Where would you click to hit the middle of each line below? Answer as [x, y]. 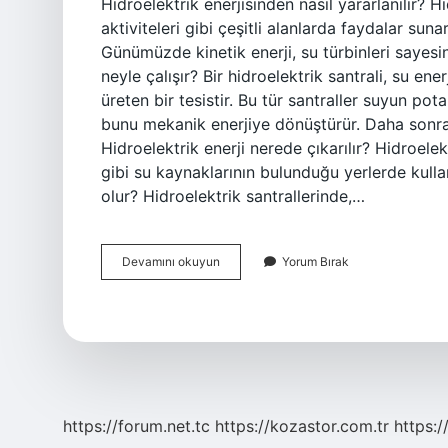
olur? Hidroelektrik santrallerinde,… [233, 196]
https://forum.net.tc [136, 426]
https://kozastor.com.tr [302, 426]
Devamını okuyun [171, 261]
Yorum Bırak [315, 261]
